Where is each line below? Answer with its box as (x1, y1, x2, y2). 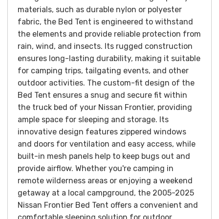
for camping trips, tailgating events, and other (18, 66, 189, 76)
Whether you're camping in (75, 164, 174, 174)
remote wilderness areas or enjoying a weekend (18, 176, 193, 186)
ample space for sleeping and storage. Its (18, 115, 169, 125)
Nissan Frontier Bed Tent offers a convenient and (18, 200, 198, 210)
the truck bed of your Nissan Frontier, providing (18, 103, 192, 112)
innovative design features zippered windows (18, 127, 186, 137)
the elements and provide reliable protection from (18, 29, 201, 39)
